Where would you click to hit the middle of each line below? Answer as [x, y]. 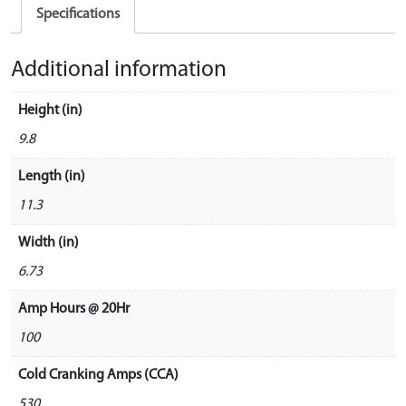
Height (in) [50, 110]
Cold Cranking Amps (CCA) [98, 375]
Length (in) [52, 176]
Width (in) [48, 242]
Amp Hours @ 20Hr [74, 309]
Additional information [119, 70]
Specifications [78, 14]
